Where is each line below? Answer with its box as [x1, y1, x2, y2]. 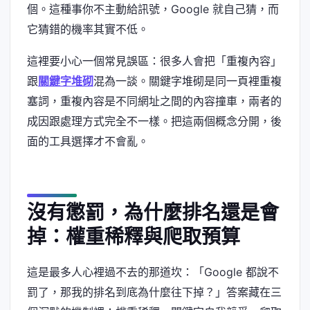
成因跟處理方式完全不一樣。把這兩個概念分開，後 [27, 113, 282, 128]
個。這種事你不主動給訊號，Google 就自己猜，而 [27, 1, 279, 16]
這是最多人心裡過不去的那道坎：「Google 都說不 [27, 264, 279, 279]
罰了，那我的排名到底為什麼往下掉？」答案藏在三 [27, 284, 282, 299]
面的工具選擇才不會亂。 [27, 134, 149, 148]
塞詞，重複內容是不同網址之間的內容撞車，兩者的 [27, 93, 282, 108]
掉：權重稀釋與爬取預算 [27, 225, 240, 249]
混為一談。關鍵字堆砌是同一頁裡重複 [93, 73, 282, 88]
